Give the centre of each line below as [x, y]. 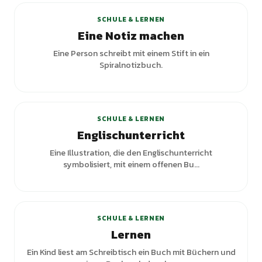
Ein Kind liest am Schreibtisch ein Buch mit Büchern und [131, 252]
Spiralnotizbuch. [131, 65]
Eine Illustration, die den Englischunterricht [131, 153]
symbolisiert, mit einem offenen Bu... [131, 164]
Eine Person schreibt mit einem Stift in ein [131, 53]
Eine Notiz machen [131, 36]
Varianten [215, 187]
